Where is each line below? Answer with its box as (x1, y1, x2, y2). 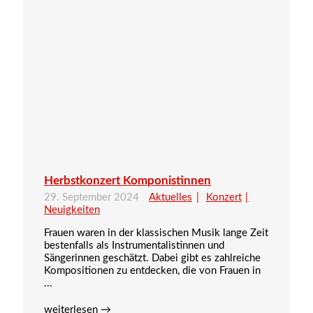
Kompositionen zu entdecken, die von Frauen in (44, 265, 261, 276)
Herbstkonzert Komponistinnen (44, 174, 211, 187)
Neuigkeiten (44, 204, 100, 215)
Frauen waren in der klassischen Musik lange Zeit (44, 227, 268, 238)
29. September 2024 (44, 191, 142, 203)
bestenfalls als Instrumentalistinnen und (44, 240, 224, 251)
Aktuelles (149, 191, 192, 203)
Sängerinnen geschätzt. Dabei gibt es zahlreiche (44, 252, 261, 263)
